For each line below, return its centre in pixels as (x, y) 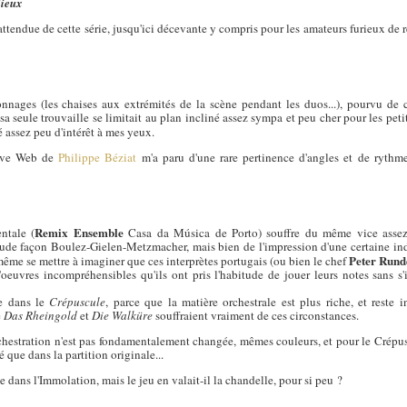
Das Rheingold (41, 316)
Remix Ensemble (79, 233)
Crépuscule (78, 302)
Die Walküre (123, 316)
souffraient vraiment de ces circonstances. (256, 316)
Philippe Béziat (98, 157)
